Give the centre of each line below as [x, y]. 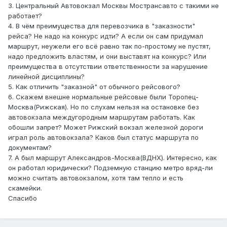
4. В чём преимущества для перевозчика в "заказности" [102, 26]
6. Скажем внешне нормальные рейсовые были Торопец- [103, 97]
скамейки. [25, 188]
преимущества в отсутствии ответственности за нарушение [108, 67]
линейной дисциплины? [46, 77]
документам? [31, 148]
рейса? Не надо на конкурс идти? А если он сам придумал [106, 36]
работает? [25, 16]
